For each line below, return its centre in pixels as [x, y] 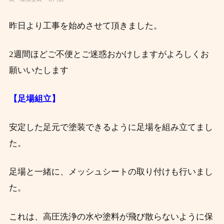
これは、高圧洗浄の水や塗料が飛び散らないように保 [111, 216]
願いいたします [38, 70]
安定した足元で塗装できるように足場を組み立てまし [111, 127]
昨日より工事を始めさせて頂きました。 [85, 26]
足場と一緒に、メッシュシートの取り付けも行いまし [111, 172]
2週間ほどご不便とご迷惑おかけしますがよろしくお [109, 54]
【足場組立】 [34, 99]
